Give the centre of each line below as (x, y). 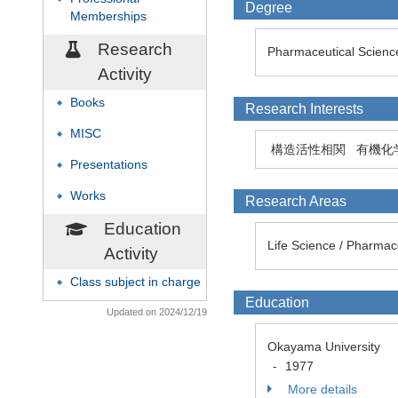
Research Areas (296, 201)
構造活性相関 (308, 149)
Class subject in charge (135, 282)
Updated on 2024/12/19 (157, 312)
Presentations (109, 165)
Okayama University (331, 346)
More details (321, 389)
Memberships (108, 16)
